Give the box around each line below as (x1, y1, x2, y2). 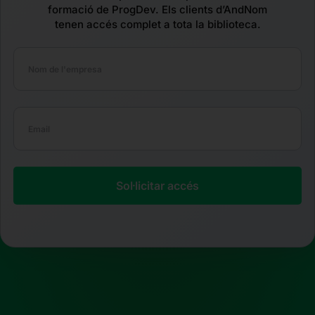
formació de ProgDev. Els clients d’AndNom (48, 3, 267, 17)
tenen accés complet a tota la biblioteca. (54, 18, 261, 32)
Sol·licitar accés (116, 179, 199, 193)
